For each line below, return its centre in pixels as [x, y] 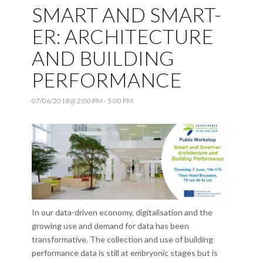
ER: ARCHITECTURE [122, 36]
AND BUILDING [103, 58]
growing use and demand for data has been [110, 226]
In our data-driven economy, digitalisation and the [122, 213]
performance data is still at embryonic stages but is [124, 253]
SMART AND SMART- [126, 14]
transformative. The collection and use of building [122, 240]
